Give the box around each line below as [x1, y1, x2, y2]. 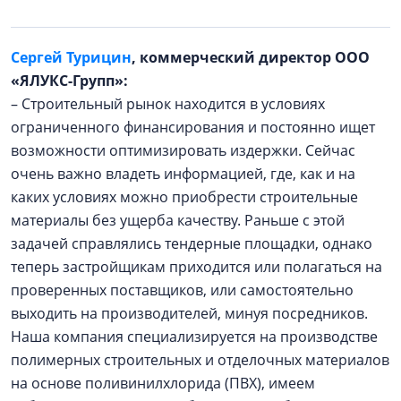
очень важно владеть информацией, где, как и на [11, 163, 355, 183]
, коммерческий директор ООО [132, 47, 370, 67]
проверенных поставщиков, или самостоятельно [11, 279, 354, 300]
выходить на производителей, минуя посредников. [11, 303, 375, 323]
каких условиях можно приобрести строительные [11, 186, 358, 207]
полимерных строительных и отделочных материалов [11, 349, 389, 370]
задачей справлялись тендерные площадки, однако [11, 233, 372, 253]
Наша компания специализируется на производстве [11, 326, 378, 346]
